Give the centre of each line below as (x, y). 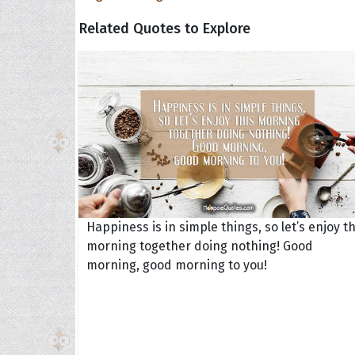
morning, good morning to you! (177, 265)
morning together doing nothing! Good (200, 246)
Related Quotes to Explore (165, 28)
